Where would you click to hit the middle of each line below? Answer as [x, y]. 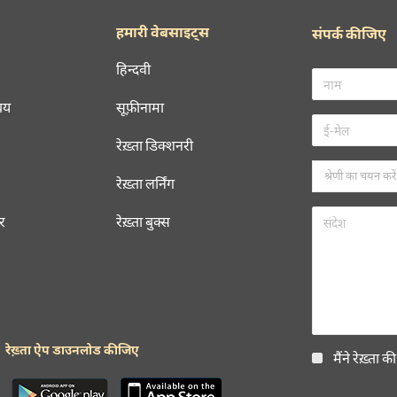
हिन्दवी [134, 69]
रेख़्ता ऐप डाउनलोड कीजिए [72, 350]
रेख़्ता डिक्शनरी [155, 145]
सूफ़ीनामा [140, 107]
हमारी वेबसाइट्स [163, 31]
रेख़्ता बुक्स [144, 221]
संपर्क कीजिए [350, 33]
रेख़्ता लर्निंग [146, 183]
